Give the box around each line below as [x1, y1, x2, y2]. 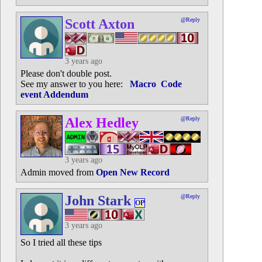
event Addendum [20, 89, 88, 99]
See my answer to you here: [20, 79, 130, 89]
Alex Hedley [64, 115, 139, 130]
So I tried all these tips [20, 237, 102, 247]
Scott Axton [64, 16, 135, 32]
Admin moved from [20, 167, 96, 177]
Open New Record [95, 167, 170, 177]
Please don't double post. [20, 68, 112, 78]
